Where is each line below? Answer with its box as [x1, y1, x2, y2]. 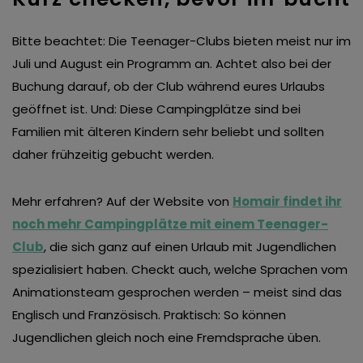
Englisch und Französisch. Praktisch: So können [12, 306, 286, 324]
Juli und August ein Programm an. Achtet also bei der [12, 55, 331, 73]
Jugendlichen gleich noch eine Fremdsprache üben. [12, 329, 324, 347]
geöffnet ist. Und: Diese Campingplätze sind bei [12, 100, 301, 118]
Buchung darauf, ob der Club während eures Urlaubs [12, 78, 325, 96]
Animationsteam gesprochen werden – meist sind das [12, 284, 342, 301]
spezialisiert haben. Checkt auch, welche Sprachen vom [12, 261, 348, 279]
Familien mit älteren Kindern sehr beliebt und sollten [12, 123, 324, 141]
